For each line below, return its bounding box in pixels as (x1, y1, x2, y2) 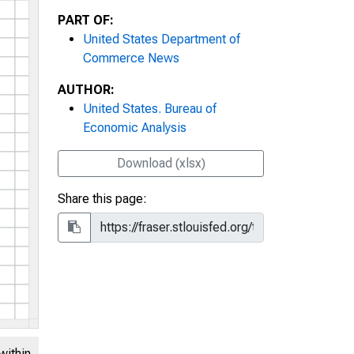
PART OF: (58, 12, 114, 28)
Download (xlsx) (116, 155, 205, 171)
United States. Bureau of (83, 100, 217, 116)
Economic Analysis (83, 119, 186, 135)
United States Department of (83, 31, 240, 47)
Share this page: (58, 190, 147, 206)
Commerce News (83, 50, 179, 66)
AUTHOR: (58, 81, 115, 97)
